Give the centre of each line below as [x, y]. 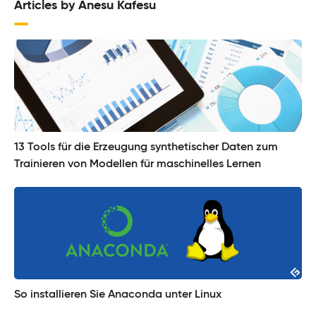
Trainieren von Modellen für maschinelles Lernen [138, 164]
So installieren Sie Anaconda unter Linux [118, 294]
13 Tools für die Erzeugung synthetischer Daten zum [146, 147]
